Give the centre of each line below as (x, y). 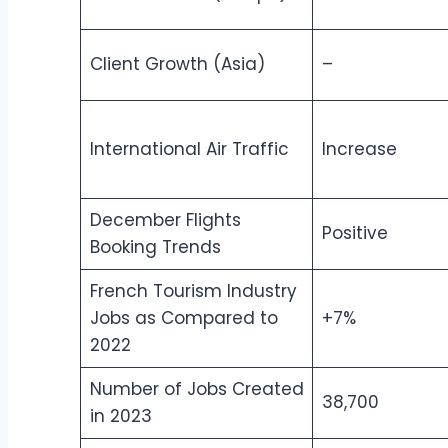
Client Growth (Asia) (177, 64)
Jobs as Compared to (183, 318)
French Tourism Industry (193, 291)
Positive (354, 233)
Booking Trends (155, 247)
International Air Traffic (189, 149)
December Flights (165, 220)
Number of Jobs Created (196, 389)
